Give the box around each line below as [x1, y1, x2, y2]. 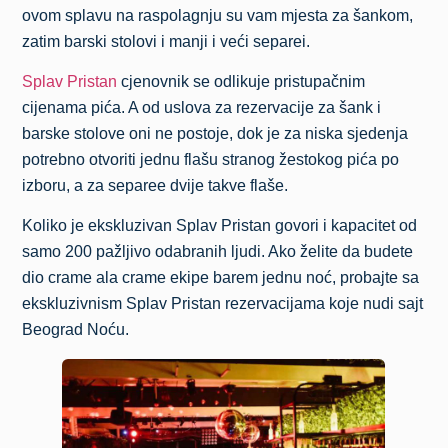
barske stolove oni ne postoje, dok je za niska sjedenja [22, 124, 409, 142]
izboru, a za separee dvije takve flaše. [22, 176, 289, 194]
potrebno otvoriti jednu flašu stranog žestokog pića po [22, 150, 400, 168]
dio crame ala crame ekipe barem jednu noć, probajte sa [22, 269, 420, 287]
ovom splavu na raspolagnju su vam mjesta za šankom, [22, 6, 414, 24]
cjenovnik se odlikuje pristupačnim [117, 72, 366, 90]
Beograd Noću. [22, 321, 130, 339]
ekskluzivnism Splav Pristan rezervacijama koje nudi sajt [22, 295, 424, 313]
